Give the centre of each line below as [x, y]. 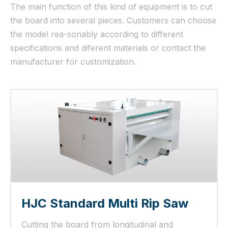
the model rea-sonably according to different [97, 34]
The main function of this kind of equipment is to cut [111, 7]
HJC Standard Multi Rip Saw [105, 204]
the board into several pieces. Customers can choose [113, 20]
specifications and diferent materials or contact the [108, 48]
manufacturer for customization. [73, 62]
